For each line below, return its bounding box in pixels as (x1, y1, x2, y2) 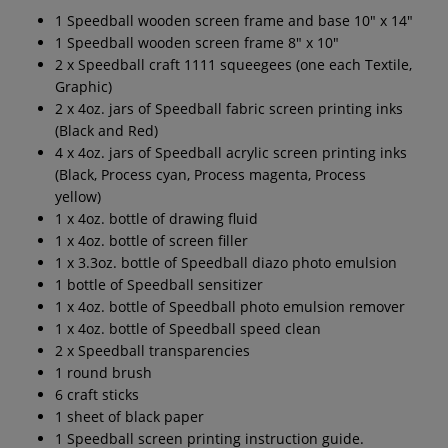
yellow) (55, 186, 101, 206)
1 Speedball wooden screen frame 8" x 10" (55, 32, 339, 52)
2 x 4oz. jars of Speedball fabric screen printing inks (55, 98, 403, 118)
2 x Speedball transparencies (55, 340, 250, 360)
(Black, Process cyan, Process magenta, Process (55, 164, 366, 184)
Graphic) (55, 76, 112, 96)
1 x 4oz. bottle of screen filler (55, 230, 248, 250)
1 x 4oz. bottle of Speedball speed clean (55, 318, 321, 338)
